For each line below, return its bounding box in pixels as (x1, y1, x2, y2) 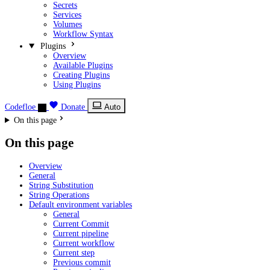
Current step (53, 248, 95, 257)
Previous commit (53, 257, 111, 267)
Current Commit (53, 219, 109, 228)
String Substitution (29, 180, 93, 190)
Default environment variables (29, 199, 132, 209)
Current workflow (53, 238, 115, 248)
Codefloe (5, 102, 36, 111)
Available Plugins (53, 61, 113, 70)
